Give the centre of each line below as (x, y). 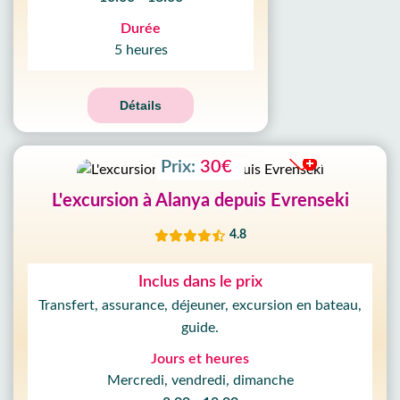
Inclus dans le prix (200, 282)
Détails (141, 105)
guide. (200, 328)
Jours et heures (200, 359)
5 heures (141, 50)
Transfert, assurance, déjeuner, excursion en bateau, (200, 305)
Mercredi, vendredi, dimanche (200, 380)
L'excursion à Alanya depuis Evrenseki (200, 201)
